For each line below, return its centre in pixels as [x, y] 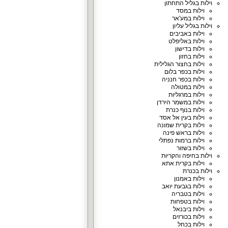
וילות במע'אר [188, 18]
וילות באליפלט [186, 41]
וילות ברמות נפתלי [181, 140]
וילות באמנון [189, 179]
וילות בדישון [190, 49]
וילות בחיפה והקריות [187, 156]
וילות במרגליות [186, 95]
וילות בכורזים [188, 217]
